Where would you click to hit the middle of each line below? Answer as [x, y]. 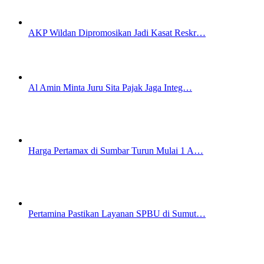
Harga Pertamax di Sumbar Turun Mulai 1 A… [116, 151]
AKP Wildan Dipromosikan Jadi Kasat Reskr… [117, 33]
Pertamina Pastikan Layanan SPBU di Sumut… [117, 214]
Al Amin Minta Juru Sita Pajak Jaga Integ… [110, 88]
